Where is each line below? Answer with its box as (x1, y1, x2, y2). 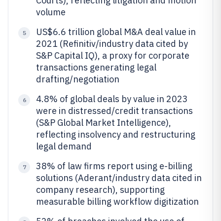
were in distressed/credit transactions (36, 105, 193, 116)
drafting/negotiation (36, 74, 119, 85)
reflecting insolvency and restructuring (36, 129, 195, 140)
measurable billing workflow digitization (36, 196, 199, 207)
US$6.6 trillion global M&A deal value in (36, 26, 196, 37)
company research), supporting (36, 184, 165, 195)
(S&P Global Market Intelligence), (36, 117, 171, 128)
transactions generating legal (36, 62, 156, 73)
